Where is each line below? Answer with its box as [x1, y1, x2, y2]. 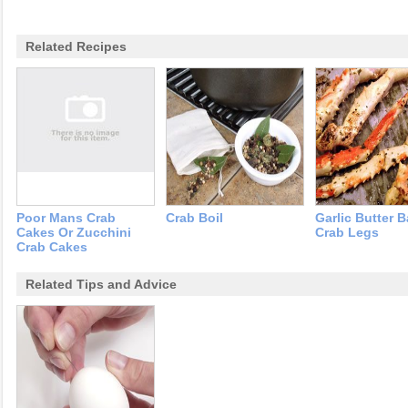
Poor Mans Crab [16, 210, 116, 226]
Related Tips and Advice [25, 277, 177, 292]
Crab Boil [166, 210, 223, 226]
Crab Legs [315, 225, 379, 240]
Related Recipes [25, 39, 127, 55]
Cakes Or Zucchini [16, 225, 131, 240]
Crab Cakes [16, 240, 87, 255]
